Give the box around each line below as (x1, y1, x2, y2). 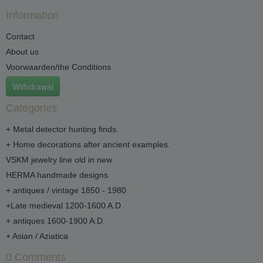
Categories (6, 102, 57, 114)
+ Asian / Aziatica (6, 231, 68, 241)
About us (6, 47, 39, 57)
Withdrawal (12, 80, 53, 93)
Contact (6, 32, 35, 42)
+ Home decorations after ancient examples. (6, 140, 170, 150)
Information (6, 9, 59, 22)
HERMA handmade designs (6, 170, 108, 180)
